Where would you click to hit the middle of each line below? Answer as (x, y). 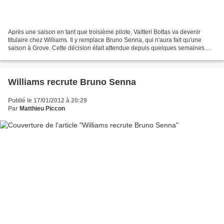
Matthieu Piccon (42, 108)
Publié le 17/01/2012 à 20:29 (47, 100)
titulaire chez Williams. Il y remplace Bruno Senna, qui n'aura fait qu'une (105, 40)
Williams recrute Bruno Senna (72, 82)
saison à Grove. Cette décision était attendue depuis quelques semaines (106, 48)
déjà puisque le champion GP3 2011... (60, 56)
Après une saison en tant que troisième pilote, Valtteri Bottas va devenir (104, 32)
